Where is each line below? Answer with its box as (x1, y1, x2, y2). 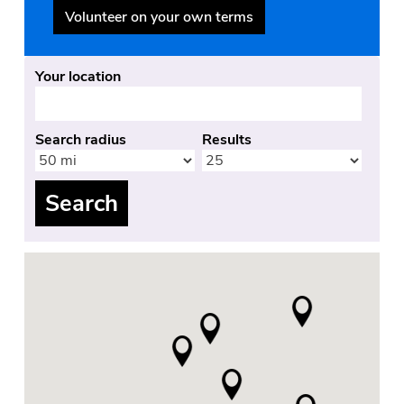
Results (201, 129, 252, 150)
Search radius (35, 129, 127, 150)
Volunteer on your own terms (64, 6, 253, 27)
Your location (35, 66, 122, 87)
